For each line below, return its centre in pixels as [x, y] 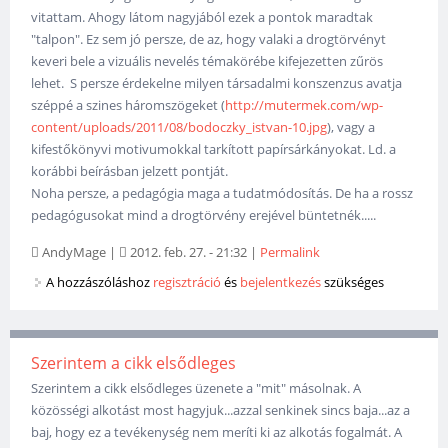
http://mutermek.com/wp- [304, 105]
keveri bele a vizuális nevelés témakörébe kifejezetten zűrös [207, 61]
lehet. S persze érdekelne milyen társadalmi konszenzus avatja [217, 83]
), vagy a [351, 127]
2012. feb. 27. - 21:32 [187, 252]
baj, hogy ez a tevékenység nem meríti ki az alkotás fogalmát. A [217, 432]
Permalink [290, 252]
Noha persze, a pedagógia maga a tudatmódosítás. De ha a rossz [222, 193]
